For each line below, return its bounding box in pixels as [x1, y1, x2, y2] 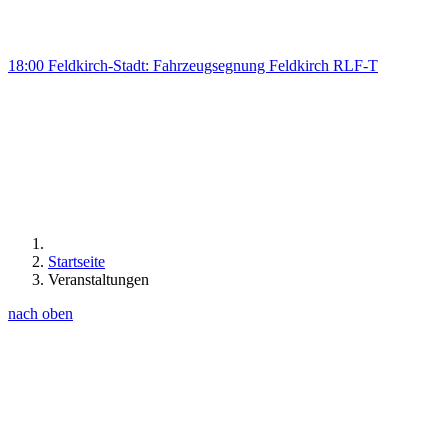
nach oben [8, 305, 73, 323]
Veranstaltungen [48, 271, 149, 289]
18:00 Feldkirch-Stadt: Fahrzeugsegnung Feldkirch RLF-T [8, 57, 378, 75]
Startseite [48, 253, 105, 271]
